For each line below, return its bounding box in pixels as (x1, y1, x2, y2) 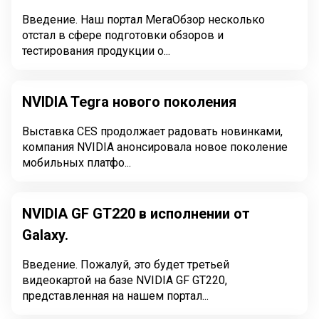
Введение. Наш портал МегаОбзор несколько (22, 13, 80, 26)
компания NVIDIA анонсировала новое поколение (22, 140, 288, 154)
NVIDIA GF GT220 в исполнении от (22, 205, 250, 222)
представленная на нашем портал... (22, 289, 209, 303)
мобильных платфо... (22, 156, 131, 169)
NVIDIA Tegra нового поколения (22, 93, 236, 110)
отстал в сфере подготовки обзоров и (22, 28, 224, 42)
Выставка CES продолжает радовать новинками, (22, 125, 283, 138)
